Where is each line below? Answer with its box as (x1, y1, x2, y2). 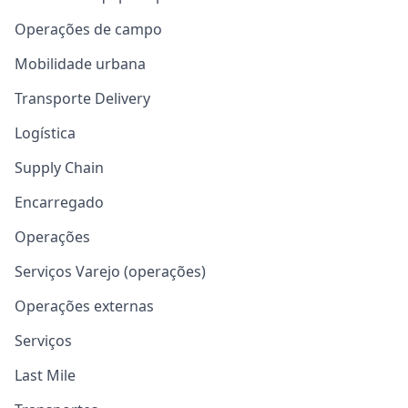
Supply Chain (15, 158, 104, 178)
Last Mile (15, 365, 76, 386)
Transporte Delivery (15, 88, 150, 109)
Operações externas (15, 296, 154, 317)
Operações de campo (15, 19, 162, 40)
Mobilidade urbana (15, 54, 146, 75)
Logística (15, 123, 76, 144)
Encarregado (15, 192, 104, 213)
